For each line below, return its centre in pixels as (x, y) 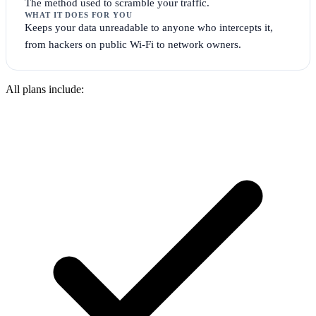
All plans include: (45, 89)
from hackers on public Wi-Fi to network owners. (133, 44)
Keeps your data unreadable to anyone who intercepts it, (148, 28)
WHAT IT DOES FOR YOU (78, 16)
